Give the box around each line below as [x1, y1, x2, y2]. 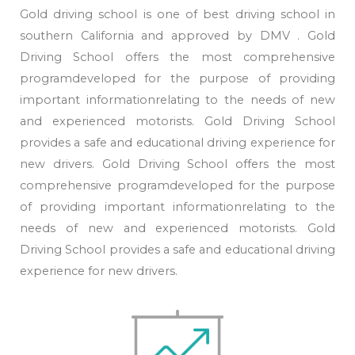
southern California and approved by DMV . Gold [20, 28, 335, 43]
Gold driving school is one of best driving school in [20, 6, 335, 21]
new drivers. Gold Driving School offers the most [20, 156, 335, 171]
